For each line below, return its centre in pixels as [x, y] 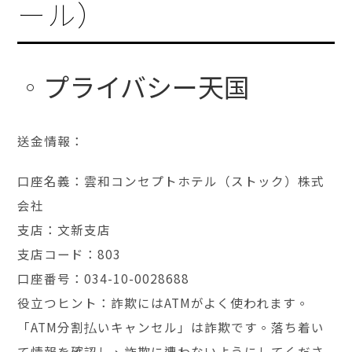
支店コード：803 [76, 253]
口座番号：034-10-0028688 [110, 278]
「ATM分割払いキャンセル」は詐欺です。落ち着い [171, 326]
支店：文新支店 [71, 229]
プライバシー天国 [147, 86]
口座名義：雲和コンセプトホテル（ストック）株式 [171, 180]
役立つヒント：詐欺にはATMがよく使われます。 [164, 302]
